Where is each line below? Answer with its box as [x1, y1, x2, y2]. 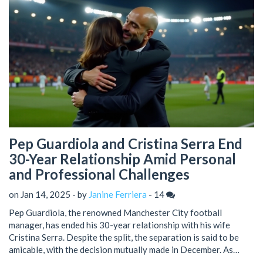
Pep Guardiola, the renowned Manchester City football [9, 207, 222, 218]
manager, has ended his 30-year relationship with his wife [9, 219, 230, 230]
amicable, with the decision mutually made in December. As [9, 244, 233, 255]
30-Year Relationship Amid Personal [9, 150, 236, 168]
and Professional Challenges [9, 166, 190, 183]
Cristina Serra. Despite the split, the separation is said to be [9, 231, 239, 242]
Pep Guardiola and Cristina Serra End [9, 135, 242, 153]
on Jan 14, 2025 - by [9, 188, 89, 200]
